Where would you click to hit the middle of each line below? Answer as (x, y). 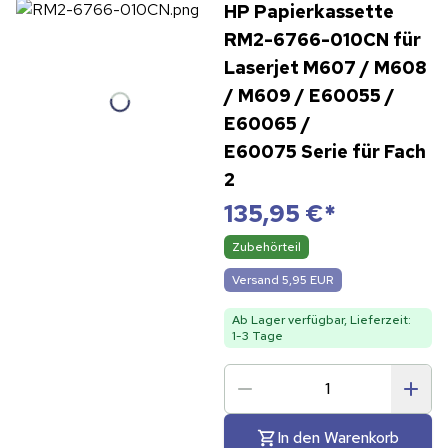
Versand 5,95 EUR (282, 279)
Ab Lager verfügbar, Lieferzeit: (321, 319)
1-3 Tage (257, 335)
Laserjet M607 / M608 (324, 67)
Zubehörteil (266, 246)
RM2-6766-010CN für (322, 39)
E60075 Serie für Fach (324, 151)
